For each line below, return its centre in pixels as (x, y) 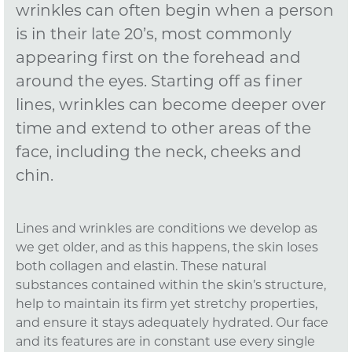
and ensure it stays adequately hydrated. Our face (172, 323)
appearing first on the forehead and (158, 59)
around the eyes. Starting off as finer (159, 82)
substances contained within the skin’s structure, (171, 286)
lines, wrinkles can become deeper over (171, 106)
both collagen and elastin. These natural (141, 267)
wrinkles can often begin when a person (175, 11)
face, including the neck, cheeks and (159, 153)
